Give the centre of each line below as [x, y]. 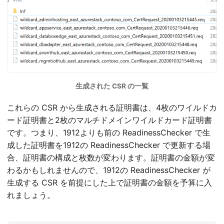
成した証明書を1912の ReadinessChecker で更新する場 [109, 145]
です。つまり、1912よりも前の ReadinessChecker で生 [109, 132]
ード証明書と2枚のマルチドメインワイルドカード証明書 [109, 120]
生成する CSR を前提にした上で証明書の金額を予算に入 [109, 182]
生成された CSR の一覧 [112, 86]
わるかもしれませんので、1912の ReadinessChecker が [109, 170]
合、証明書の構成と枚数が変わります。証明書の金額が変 [111, 157]
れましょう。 [31, 195]
